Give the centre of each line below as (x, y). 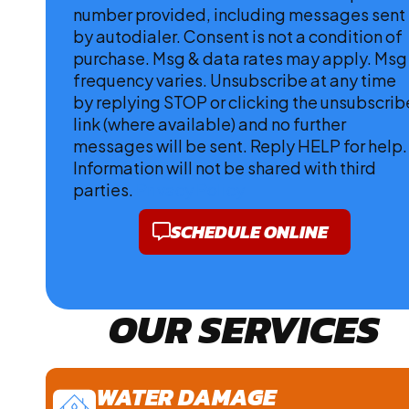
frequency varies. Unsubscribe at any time (235, 79)
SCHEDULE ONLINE (249, 232)
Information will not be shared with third (225, 167)
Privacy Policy (190, 189)
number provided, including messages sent (239, 14)
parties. (105, 189)
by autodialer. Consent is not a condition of (238, 36)
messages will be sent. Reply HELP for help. (240, 145)
